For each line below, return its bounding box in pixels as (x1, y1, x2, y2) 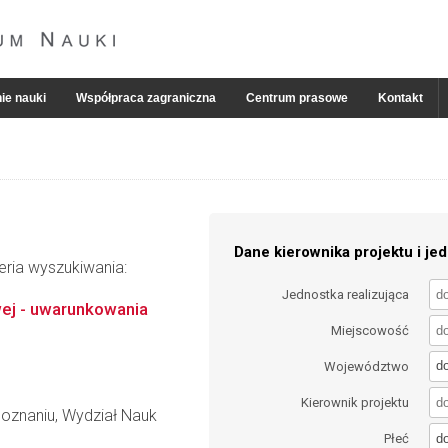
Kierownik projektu (301, 395, 410, 411)
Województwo (324, 358, 410, 374)
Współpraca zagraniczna (76, 91, 216, 105)
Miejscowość (331, 322, 410, 338)
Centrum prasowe (246, 91, 348, 105)
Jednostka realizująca (282, 286, 410, 302)
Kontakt (378, 91, 423, 105)
